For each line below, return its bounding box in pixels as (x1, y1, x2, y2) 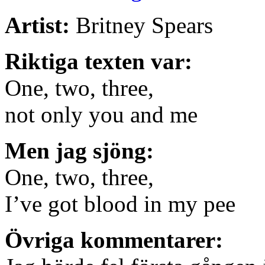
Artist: (5, 12, 70, 38)
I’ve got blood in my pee (5, 190, 235, 216)
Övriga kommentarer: (5, 227, 223, 253)
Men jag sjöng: (5, 137, 154, 163)
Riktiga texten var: (5, 48, 192, 74)
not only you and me (5, 101, 198, 127)
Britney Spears (70, 12, 213, 38)
